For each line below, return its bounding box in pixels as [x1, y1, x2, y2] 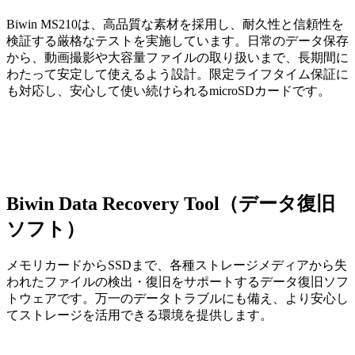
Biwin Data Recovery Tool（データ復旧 [6, 193, 335, 215]
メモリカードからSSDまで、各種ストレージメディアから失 [6, 258, 347, 272]
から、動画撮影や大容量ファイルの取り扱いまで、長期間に [6, 51, 349, 65]
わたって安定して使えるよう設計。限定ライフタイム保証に [6, 67, 349, 82]
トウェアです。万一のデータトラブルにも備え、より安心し [6, 291, 349, 305]
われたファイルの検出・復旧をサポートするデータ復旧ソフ [6, 274, 349, 288]
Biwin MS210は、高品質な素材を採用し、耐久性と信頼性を [6, 17, 344, 32]
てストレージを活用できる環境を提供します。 [6, 307, 273, 322]
